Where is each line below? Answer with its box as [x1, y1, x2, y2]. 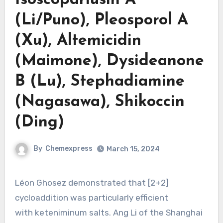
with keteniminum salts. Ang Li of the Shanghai [14, 207, 203, 218]
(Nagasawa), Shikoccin [14, 94, 185, 110]
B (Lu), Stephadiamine [14, 73, 185, 90]
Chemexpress [45, 144, 93, 153]
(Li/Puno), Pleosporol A [14, 12, 188, 28]
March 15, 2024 [107, 144, 160, 153]
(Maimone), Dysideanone [14, 53, 204, 69]
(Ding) [14, 114, 64, 130]
